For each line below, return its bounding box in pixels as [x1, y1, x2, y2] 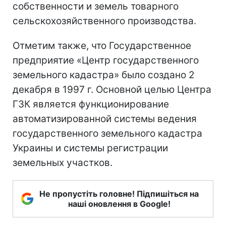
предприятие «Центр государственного [13, 54, 199, 66]
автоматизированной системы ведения [13, 112, 197, 125]
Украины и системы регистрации [13, 142, 168, 154]
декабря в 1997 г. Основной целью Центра [13, 83, 211, 95]
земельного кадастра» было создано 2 [13, 69, 195, 81]
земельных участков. [13, 156, 112, 168]
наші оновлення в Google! [68, 198, 171, 209]
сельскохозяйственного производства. [13, 15, 196, 27]
